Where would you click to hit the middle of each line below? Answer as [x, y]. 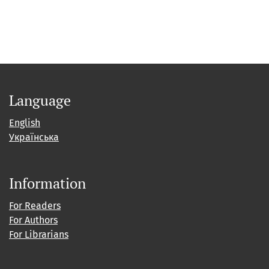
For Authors [33, 220]
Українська [34, 138]
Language [40, 101]
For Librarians [39, 235]
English [25, 123]
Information [47, 183]
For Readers [35, 206]
